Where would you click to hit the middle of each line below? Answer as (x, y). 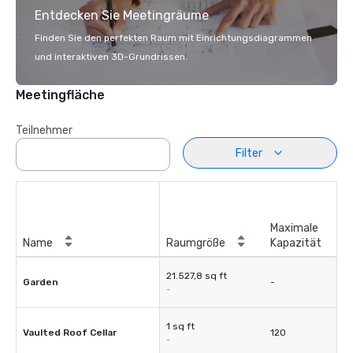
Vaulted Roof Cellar (70, 333)
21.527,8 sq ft (197, 276)
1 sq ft (180, 326)
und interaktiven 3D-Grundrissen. (111, 57)
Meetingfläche (60, 95)
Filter (249, 153)
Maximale (294, 228)
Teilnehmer (44, 130)
